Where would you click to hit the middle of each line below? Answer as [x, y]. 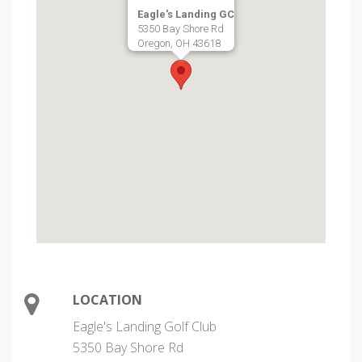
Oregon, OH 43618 [179, 43]
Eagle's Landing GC [186, 14]
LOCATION [107, 300]
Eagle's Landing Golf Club [145, 326]
